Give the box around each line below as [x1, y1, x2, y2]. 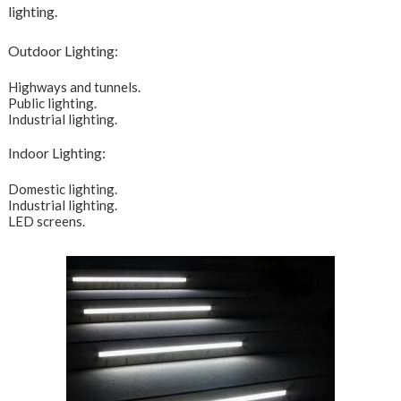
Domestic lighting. [7, 181, 117, 198]
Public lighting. [7, 95, 97, 112]
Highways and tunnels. [7, 79, 141, 96]
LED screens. [7, 213, 85, 230]
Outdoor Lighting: [7, 42, 118, 60]
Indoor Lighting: [7, 144, 106, 162]
